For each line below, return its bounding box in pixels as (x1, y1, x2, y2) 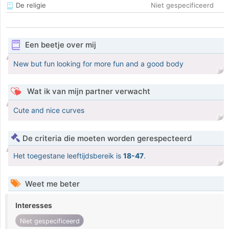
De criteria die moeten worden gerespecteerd (22, 133, 192, 144)
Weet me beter (23, 179, 80, 189)
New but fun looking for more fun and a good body (13, 59, 184, 68)
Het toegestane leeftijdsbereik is (13, 151, 123, 161)
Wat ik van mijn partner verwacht (25, 86, 150, 97)
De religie (14, 1, 46, 10)
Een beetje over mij (25, 40, 96, 50)
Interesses (15, 201, 52, 210)
